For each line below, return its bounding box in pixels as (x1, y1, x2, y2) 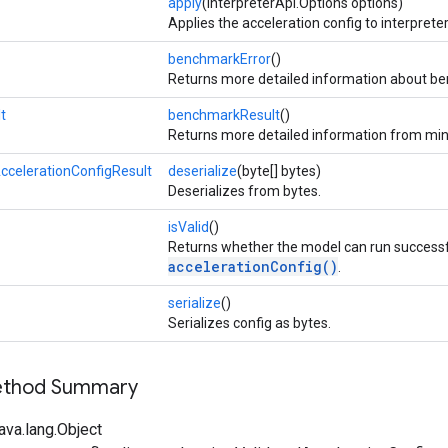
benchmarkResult (168, 106, 280, 123)
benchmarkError (168, 50, 271, 67)
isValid (168, 218, 209, 235)
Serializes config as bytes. (168, 314, 331, 331)
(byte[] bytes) (237, 162, 321, 179)
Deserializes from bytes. (168, 182, 321, 199)
